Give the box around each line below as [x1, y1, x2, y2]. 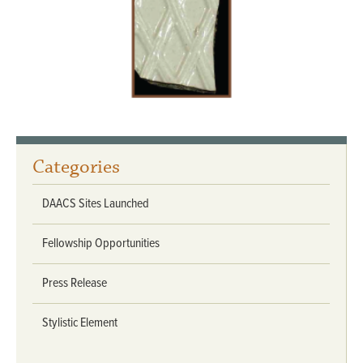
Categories [32, 154, 120, 181]
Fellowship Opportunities [42, 235, 160, 253]
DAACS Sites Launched [42, 195, 149, 213]
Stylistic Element [42, 314, 117, 332]
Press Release [42, 275, 107, 293]
